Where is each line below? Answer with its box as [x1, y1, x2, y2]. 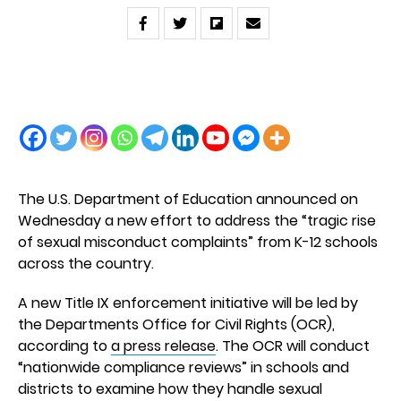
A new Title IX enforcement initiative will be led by [18, 293, 358, 313]
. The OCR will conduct [216, 336, 370, 356]
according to [18, 336, 111, 356]
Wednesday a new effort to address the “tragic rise [18, 210, 376, 231]
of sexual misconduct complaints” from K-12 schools [18, 232, 378, 252]
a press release [111, 336, 216, 356]
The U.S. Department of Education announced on [18, 189, 358, 209]
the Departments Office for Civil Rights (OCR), [18, 314, 335, 335]
